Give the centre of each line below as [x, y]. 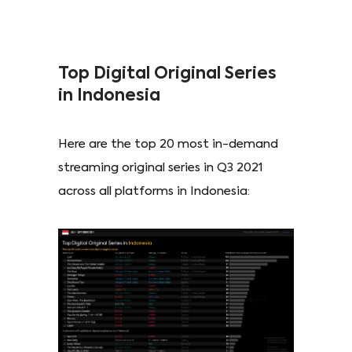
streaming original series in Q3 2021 [161, 167]
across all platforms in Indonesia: [154, 191]
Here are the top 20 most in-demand [168, 144]
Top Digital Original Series [167, 74]
